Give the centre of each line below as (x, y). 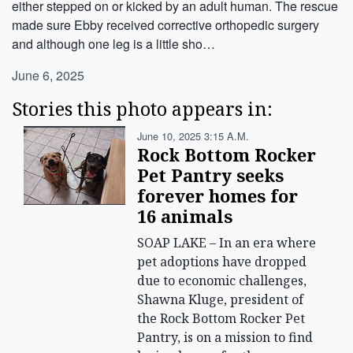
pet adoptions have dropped (222, 262)
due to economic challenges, (222, 281)
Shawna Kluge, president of (221, 299)
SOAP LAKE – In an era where (227, 243)
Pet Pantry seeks (211, 175)
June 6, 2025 (48, 75)
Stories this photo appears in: (142, 109)
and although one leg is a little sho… (113, 44)
